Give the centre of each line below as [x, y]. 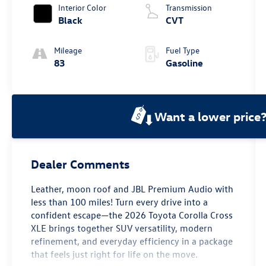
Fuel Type [182, 50]
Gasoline [184, 63]
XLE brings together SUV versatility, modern [122, 228]
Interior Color [83, 7]
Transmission [189, 7]
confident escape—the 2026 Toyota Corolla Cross [132, 215]
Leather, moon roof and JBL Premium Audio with [132, 189]
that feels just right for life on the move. [115, 254]
